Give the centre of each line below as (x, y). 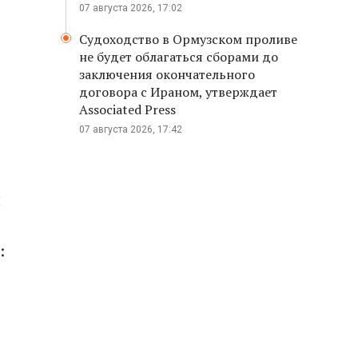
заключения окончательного (167, 74)
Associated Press (127, 109)
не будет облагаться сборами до (179, 57)
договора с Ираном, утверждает (178, 92)
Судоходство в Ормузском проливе (188, 39)
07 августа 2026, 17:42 (131, 129)
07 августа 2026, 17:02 (131, 8)
